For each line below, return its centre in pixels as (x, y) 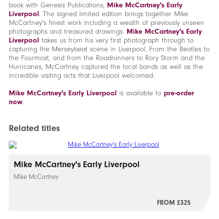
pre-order (179, 93)
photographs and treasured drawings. (67, 32)
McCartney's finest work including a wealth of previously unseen (106, 23)
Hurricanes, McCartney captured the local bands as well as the (106, 67)
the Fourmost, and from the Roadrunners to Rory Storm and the (107, 58)
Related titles (34, 128)
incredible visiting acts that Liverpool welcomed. (81, 76)
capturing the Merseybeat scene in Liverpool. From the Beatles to (109, 49)
